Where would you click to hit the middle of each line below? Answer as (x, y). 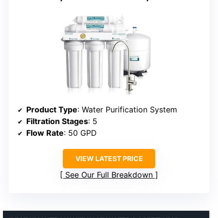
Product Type (52, 109)
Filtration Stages (57, 121)
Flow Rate (45, 133)
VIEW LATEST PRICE (109, 158)
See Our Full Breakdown (109, 174)
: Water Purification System (127, 109)
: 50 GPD (80, 133)
